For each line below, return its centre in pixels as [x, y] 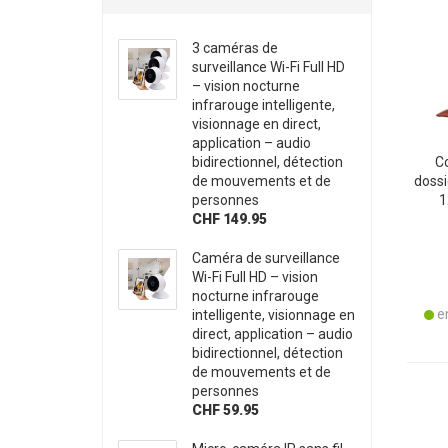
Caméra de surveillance [266, 257]
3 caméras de [235, 47]
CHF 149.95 [230, 218]
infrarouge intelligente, [264, 104]
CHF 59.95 [226, 409]
